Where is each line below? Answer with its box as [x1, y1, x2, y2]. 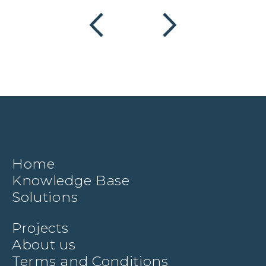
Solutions [12, 189, 78, 206]
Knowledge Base [12, 172, 130, 189]
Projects [12, 220, 69, 237]
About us [12, 236, 76, 254]
